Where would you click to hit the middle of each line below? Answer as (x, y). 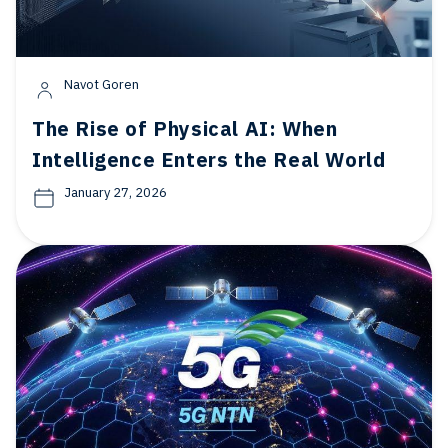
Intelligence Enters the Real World (209, 159)
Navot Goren (101, 84)
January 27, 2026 (115, 192)
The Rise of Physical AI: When (185, 128)
